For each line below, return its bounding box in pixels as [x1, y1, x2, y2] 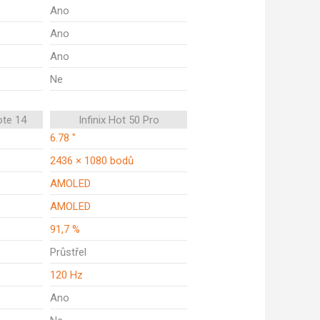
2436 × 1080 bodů [50, 154, 134, 167]
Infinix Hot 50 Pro [78, 114, 159, 126]
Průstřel [50, 246, 86, 259]
